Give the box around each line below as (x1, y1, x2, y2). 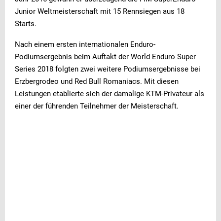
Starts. (15, 19, 37, 28)
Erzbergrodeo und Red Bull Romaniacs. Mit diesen (15, 76, 179, 86)
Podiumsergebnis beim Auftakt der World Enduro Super (15, 52, 196, 61)
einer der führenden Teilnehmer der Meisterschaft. (15, 101, 179, 110)
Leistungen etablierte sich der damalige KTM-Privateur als (15, 89, 204, 98)
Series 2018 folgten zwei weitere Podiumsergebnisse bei (15, 64, 200, 74)
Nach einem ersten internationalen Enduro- (15, 39, 155, 49)
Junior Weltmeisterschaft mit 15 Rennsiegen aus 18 (15, 6, 184, 16)
